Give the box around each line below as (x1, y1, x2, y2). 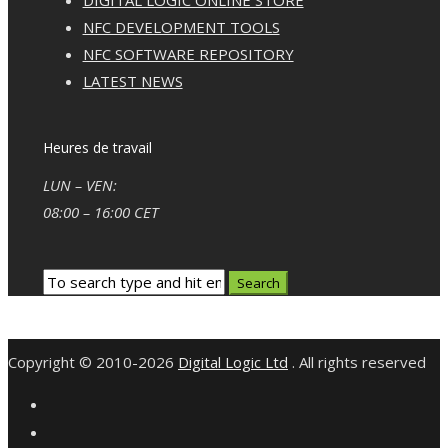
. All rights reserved (288, 352, 426, 373)
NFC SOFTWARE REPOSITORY (82, 43, 294, 64)
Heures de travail (42, 137, 152, 157)
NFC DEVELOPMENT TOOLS (82, 16, 280, 37)
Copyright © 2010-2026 (8, 352, 178, 373)
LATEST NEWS (82, 70, 183, 91)
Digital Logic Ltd (178, 352, 288, 373)
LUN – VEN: (42, 174, 117, 195)
